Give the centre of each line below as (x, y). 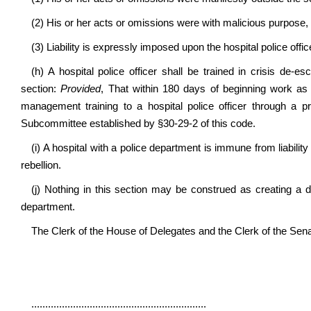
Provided (81, 89)
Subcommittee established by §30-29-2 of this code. (138, 124)
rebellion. (41, 165)
